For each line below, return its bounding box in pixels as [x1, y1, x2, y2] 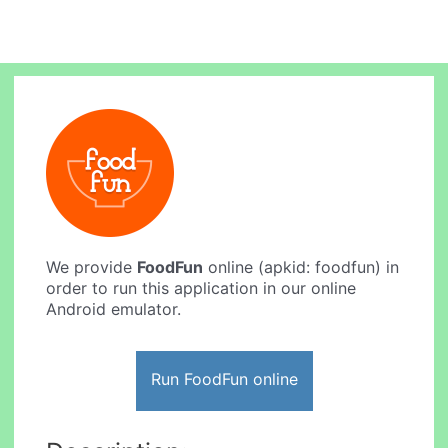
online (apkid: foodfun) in [203, 257, 400, 278]
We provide [46, 257, 138, 278]
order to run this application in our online [46, 278, 357, 299]
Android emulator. [46, 299, 182, 320]
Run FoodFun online [150, 368, 298, 389]
